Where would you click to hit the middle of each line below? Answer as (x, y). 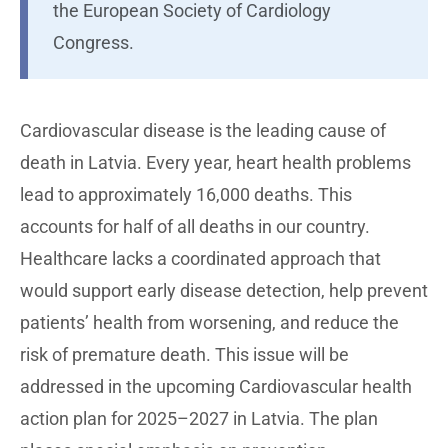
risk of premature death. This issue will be (184, 354)
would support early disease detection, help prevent (224, 290)
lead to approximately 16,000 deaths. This (186, 194)
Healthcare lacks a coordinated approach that (200, 258)
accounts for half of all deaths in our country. (195, 226)
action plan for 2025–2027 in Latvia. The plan (199, 418)
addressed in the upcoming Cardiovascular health (216, 386)
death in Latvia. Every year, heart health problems (215, 162)
